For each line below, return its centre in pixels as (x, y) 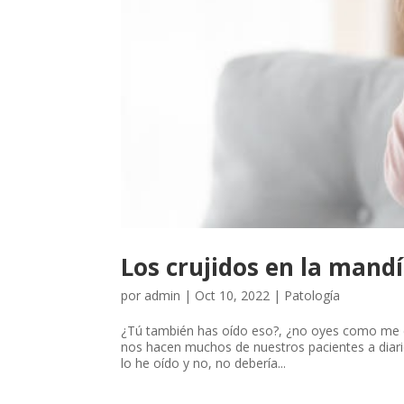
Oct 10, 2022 (233, 296)
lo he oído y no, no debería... (204, 363)
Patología (312, 296)
